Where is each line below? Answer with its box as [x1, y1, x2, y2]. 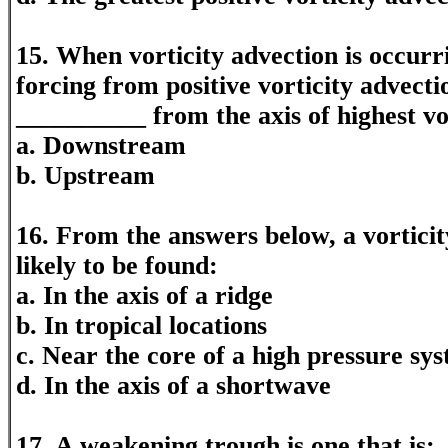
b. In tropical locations [16, 311, 267, 340]
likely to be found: [16, 251, 218, 280]
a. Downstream [16, 131, 186, 160]
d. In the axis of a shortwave [16, 371, 331, 400]
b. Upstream [16, 161, 155, 190]
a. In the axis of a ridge [16, 281, 273, 310]
